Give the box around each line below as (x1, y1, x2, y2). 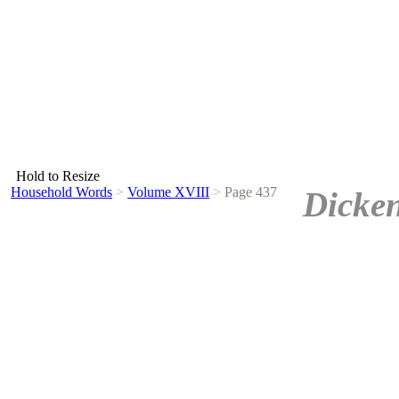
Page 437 (221, 184, 277, 199)
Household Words (11, 184, 112, 199)
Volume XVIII (127, 184, 209, 199)
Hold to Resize (16, 168, 100, 183)
